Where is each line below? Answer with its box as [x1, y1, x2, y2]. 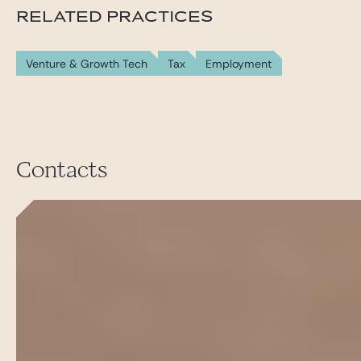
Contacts [16, 157, 108, 182]
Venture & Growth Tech [26, 56, 147, 71]
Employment [205, 56, 272, 71]
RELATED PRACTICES [16, 9, 213, 25]
